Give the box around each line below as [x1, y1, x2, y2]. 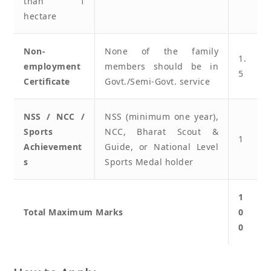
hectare [24, 10, 57, 22]
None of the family [105, 45, 218, 57]
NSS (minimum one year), [105, 110, 218, 122]
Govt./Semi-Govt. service [105, 75, 210, 87]
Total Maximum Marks [24, 206, 123, 218]
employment [24, 60, 80, 72]
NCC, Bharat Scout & [105, 125, 218, 137]
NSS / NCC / [24, 110, 85, 122]
